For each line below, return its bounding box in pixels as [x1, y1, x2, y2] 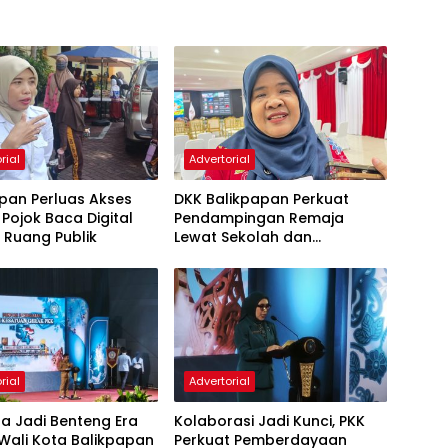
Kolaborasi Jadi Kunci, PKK [173, 410, 365, 431]
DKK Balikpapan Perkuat [173, 188, 349, 209]
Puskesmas [173, 245, 256, 266]
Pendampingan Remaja [173, 207, 344, 228]
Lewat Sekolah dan [173, 226, 312, 247]
